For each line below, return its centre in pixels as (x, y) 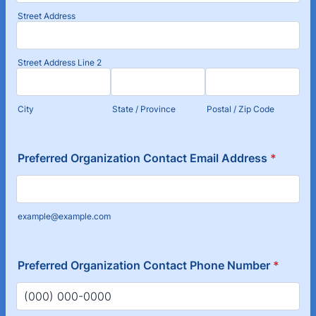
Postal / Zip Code (241, 109)
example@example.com (64, 216)
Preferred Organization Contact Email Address (142, 158)
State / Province (144, 109)
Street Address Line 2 (60, 62)
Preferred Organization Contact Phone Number (144, 265)
